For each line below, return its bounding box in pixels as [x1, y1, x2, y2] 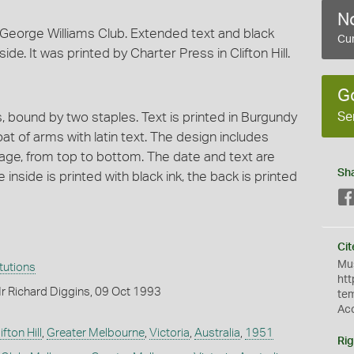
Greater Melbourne [46, 326, 145, 339]
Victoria [149, 326, 190, 339]
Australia [194, 326, 240, 339]
